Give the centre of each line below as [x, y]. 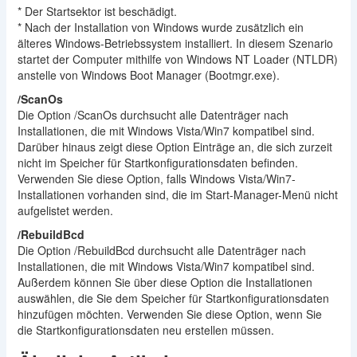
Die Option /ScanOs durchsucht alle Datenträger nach [153, 115]
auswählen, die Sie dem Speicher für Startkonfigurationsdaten [173, 298]
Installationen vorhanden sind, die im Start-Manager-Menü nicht [177, 195]
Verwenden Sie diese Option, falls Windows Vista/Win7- [156, 179]
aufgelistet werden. [65, 211]
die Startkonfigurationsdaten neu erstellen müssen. [145, 330]
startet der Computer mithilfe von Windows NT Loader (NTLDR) [177, 59]
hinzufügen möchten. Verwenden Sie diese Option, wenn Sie [169, 314]
